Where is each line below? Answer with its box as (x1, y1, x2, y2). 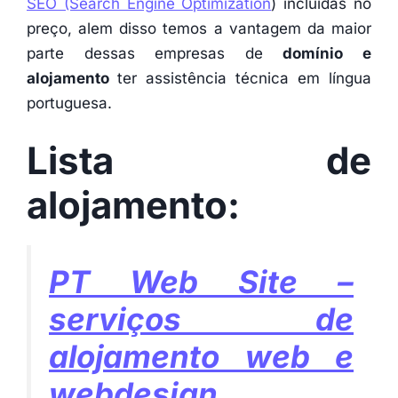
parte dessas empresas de (27, 44, 283, 63)
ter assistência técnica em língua (117, 69, 371, 88)
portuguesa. (27, 94, 112, 113)
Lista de (27, 137, 371, 183)
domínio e (283, 44, 372, 63)
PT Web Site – (49, 262, 354, 300)
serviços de (49, 299, 354, 338)
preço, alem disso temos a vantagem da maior (27, 20, 371, 38)
